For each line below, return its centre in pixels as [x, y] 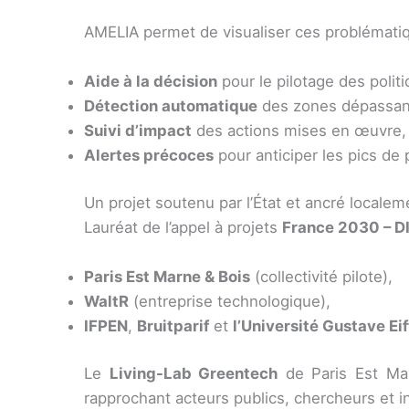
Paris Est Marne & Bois [167, 277]
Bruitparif [173, 326]
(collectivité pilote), [321, 277]
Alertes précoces [149, 155]
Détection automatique [171, 105]
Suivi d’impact [138, 130]
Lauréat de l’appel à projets [183, 228]
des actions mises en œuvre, [299, 130]
